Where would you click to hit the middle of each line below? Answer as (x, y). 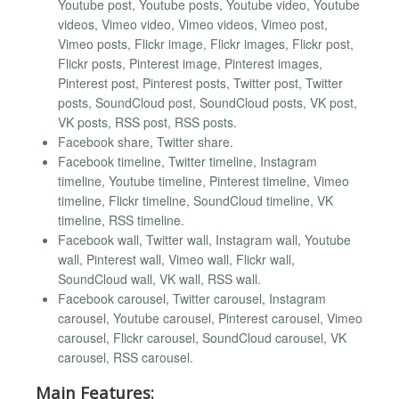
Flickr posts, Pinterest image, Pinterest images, (190, 64)
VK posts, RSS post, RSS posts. (147, 122)
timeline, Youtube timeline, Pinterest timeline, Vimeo (204, 181)
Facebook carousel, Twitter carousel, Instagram (192, 299)
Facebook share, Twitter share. (146, 142)
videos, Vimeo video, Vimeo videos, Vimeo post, (193, 24)
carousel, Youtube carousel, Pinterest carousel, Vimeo (210, 318)
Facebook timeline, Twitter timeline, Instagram (187, 162)
